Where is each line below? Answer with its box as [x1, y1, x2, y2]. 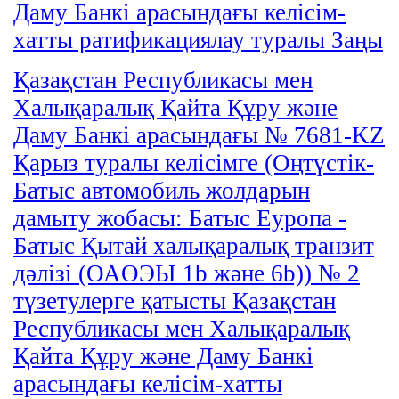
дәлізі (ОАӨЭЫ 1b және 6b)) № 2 [13, 259, 360, 287]
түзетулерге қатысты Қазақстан [13, 287, 336, 314]
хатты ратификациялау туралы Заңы [13, 26, 383, 53]
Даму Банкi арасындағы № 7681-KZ [13, 121, 385, 149]
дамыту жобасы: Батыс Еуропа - [13, 204, 346, 232]
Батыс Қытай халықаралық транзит [13, 232, 374, 259]
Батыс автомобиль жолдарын [13, 176, 310, 204]
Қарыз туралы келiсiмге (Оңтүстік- [13, 149, 374, 176]
